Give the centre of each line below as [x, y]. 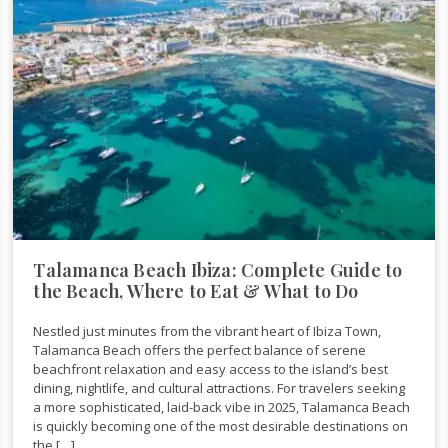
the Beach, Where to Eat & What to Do [196, 290]
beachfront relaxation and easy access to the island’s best [211, 368]
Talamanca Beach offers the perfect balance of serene [200, 349]
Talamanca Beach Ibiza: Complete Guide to [218, 269]
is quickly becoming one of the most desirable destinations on [221, 425]
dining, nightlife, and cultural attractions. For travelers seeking [219, 387]
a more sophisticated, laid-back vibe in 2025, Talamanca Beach [222, 406]
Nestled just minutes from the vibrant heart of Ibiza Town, [207, 330]
